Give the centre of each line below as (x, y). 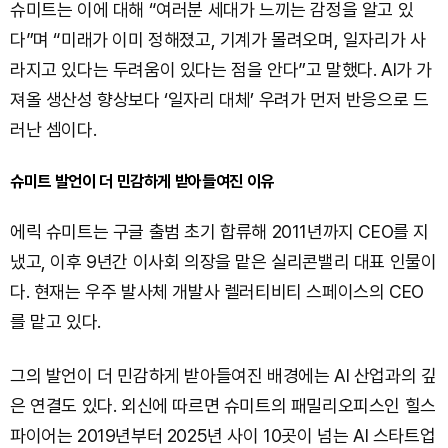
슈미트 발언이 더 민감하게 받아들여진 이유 (142, 180)
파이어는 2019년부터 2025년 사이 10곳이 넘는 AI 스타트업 (223, 435)
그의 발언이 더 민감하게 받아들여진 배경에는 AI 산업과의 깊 (223, 375)
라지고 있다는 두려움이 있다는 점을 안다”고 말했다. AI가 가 (221, 69)
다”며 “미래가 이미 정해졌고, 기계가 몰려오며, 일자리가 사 (218, 39)
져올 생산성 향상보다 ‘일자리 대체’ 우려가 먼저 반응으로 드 (219, 99)
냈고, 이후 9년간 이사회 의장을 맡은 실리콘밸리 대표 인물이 (223, 261)
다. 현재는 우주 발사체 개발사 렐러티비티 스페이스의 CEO (217, 291)
